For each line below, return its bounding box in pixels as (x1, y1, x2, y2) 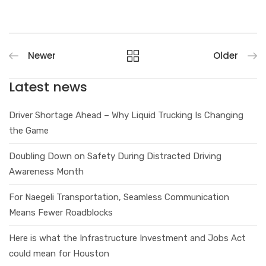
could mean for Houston (9, 248, 109, 259)
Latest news (9, 77, 87, 96)
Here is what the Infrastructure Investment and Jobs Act (9, 232, 246, 243)
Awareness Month (9, 166, 84, 177)
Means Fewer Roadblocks (9, 207, 113, 218)
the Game (9, 125, 49, 136)
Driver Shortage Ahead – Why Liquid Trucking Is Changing (9, 109, 243, 121)
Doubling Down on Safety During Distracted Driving (9, 150, 221, 161)
